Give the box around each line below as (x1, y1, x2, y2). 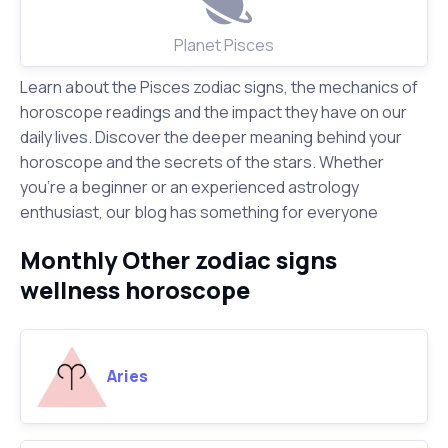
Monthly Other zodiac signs (20, 244, 337, 277)
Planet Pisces (174, 34, 274, 57)
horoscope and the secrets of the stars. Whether (20, 151, 384, 174)
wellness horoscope (20, 274, 250, 307)
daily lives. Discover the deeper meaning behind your (20, 126, 402, 149)
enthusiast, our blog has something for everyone (20, 201, 378, 224)
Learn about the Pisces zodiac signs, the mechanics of (20, 76, 418, 99)
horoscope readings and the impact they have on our (20, 101, 407, 124)
